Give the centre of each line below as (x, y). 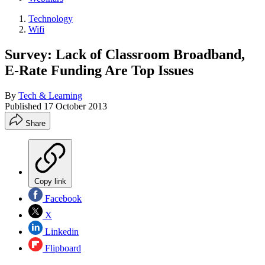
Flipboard (62, 248)
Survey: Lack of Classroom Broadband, (125, 54)
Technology (51, 19)
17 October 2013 (75, 106)
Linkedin (61, 231)
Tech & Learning (50, 95)
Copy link (50, 181)
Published (24, 106)
